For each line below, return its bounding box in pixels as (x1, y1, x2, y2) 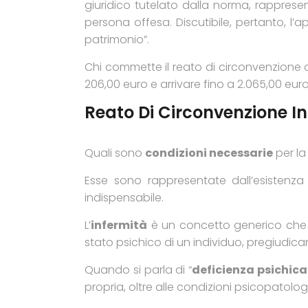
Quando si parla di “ (85, 262, 192, 278)
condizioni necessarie (145, 145, 273, 161)
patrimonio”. (85, 32, 149, 47)
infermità (91, 217, 147, 233)
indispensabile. (85, 190, 164, 206)
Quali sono (85, 145, 145, 161)
